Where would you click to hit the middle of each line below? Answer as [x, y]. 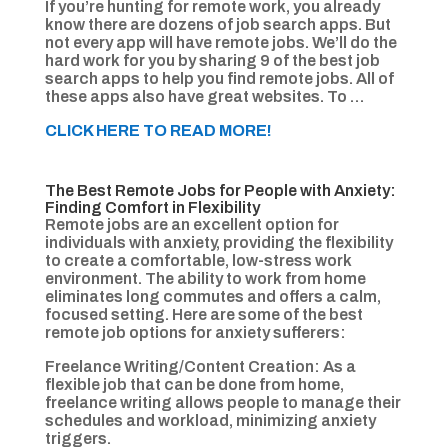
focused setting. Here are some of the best [203, 315]
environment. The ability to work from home [205, 279]
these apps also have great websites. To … [204, 97]
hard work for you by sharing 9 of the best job [212, 61]
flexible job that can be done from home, [194, 385]
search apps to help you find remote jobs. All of [219, 79]
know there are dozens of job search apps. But [217, 25]
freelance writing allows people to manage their [222, 403]
